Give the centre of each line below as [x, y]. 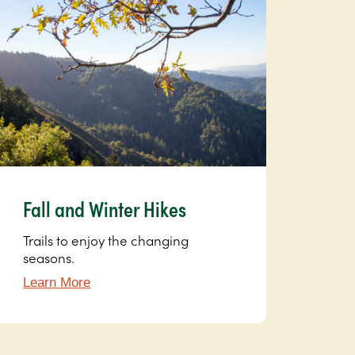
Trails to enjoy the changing [106, 240]
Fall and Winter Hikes [105, 209]
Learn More [57, 283]
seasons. [49, 258]
